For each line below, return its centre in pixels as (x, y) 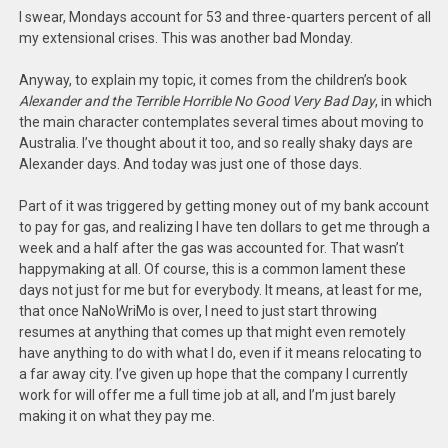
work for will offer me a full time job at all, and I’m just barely (208, 395)
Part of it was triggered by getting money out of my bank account (224, 206)
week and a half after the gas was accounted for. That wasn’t (212, 248)
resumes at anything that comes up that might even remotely (213, 332)
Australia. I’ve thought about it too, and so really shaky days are (216, 143)
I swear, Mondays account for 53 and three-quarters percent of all (225, 17)
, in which (404, 101)
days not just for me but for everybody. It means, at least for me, (221, 290)
